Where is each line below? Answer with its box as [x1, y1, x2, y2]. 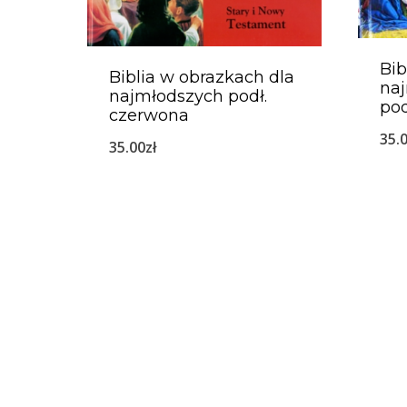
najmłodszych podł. [109, 85, 267, 106]
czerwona [109, 104, 189, 125]
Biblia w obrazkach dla [109, 66, 294, 87]
